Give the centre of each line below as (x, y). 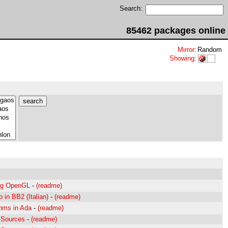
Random (210, 50)
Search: (131, 8)
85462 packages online (176, 31)
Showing (182, 58)
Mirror (186, 50)
